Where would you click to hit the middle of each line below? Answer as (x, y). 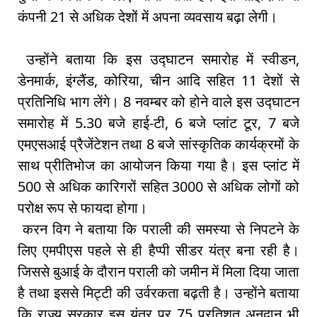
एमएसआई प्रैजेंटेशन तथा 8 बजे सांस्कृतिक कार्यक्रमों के (158, 144)
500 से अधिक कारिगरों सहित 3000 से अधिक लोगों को (158, 187)
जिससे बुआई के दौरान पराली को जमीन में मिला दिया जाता (158, 272)
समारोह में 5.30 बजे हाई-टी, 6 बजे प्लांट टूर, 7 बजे (158, 123)
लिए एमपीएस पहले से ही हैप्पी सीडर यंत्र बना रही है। (158, 250)
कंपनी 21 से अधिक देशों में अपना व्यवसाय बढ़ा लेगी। (148, 17)
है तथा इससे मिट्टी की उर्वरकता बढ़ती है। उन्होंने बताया (158, 293)
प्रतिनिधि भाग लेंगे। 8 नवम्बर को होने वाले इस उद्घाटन (158, 102)
